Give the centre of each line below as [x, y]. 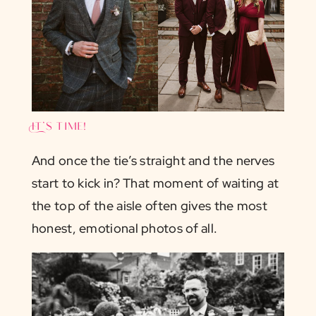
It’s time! [59, 127]
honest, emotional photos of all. [124, 229]
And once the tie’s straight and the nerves [153, 161]
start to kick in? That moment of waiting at [155, 183]
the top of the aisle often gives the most [150, 206]
